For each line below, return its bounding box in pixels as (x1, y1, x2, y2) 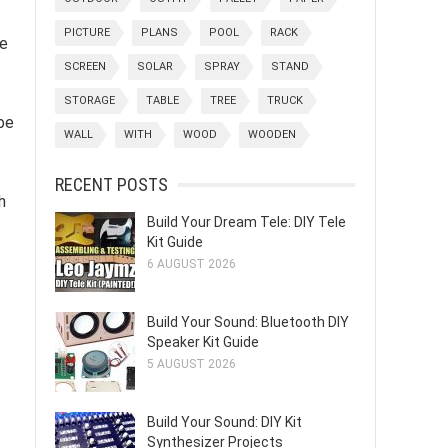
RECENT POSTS (55, 174, 168, 195)
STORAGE (64, 94, 115, 107)
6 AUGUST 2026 (147, 257, 236, 271)
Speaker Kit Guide (147, 334, 259, 350)
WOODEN (248, 128, 296, 141)
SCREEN (64, 60, 106, 73)
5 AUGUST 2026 (147, 357, 236, 371)
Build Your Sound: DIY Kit (147, 414, 302, 430)
